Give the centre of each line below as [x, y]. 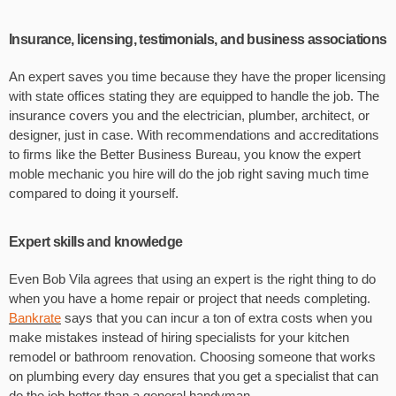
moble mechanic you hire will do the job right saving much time [189, 174]
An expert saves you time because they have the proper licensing [197, 77]
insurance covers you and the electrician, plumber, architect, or [189, 116]
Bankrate [35, 318]
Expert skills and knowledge [96, 242]
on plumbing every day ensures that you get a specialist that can [194, 377]
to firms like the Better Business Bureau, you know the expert [185, 155]
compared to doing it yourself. [94, 194]
